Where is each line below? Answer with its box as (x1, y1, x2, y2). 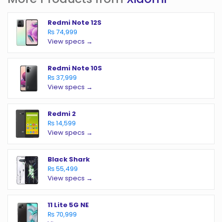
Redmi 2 (48, 109, 76, 118)
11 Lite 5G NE (48, 200, 89, 210)
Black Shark (48, 155, 90, 164)
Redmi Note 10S (48, 63, 102, 73)
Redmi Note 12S (48, 18, 102, 27)
